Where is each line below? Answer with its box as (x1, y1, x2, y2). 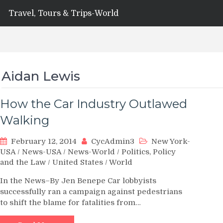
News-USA (22, 147, 61, 156)
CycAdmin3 (91, 137, 134, 146)
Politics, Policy (121, 147, 176, 156)
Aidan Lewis (1, 68, 80, 84)
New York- (151, 137, 190, 146)
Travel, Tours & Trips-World (8, 9, 118, 18)
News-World (68, 147, 115, 156)
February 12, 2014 (11, 137, 77, 146)
